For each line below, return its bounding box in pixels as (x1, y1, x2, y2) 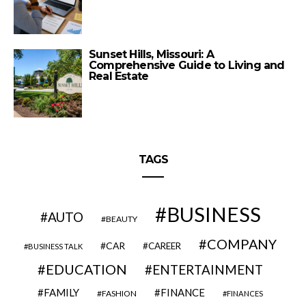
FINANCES (227, 288, 263, 298)
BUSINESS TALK (28, 241, 83, 251)
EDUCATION (46, 260, 127, 277)
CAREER (148, 240, 181, 251)
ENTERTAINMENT (152, 262, 263, 277)
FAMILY (44, 286, 79, 298)
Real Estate (89, 69, 149, 83)
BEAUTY (105, 213, 137, 224)
